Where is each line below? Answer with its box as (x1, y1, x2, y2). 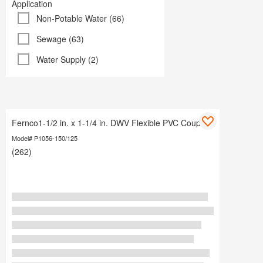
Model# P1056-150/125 (12, 133, 77, 143)
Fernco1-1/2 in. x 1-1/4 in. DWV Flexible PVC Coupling (12, 117, 214, 129)
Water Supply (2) (36, 53, 99, 66)
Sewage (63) (36, 33, 84, 45)
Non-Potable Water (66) (36, 12, 124, 25)
